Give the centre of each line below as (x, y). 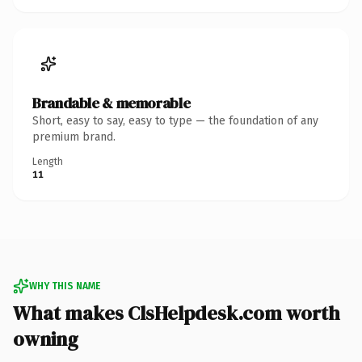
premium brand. (74, 137)
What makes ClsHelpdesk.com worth (177, 313)
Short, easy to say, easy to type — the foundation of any (175, 120)
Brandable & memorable (112, 103)
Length (48, 161)
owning (46, 339)
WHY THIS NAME (65, 286)
